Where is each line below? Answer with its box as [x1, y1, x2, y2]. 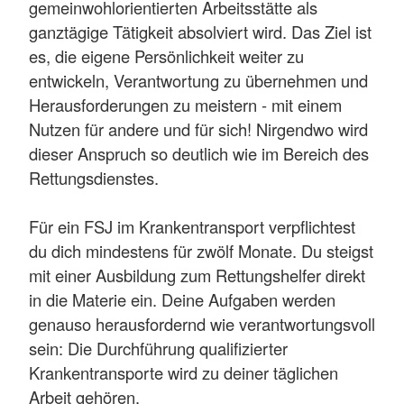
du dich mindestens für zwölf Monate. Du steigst [29, 238, 373, 262]
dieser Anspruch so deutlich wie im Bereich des [29, 141, 369, 165]
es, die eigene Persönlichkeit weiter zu [29, 43, 304, 68]
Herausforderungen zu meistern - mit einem [29, 92, 342, 116]
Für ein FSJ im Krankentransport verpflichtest [29, 214, 355, 238]
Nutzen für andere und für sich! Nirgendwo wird [29, 116, 368, 141]
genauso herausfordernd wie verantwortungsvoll [29, 311, 375, 335]
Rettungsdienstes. [29, 165, 159, 189]
